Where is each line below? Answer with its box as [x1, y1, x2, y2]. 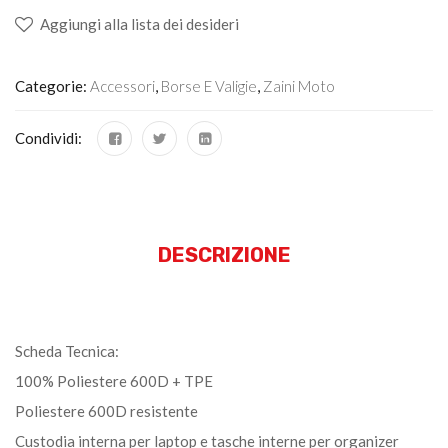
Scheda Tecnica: [15, 341, 119, 360]
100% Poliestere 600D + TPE [15, 371, 213, 390]
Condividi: [15, 128, 82, 147]
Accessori [90, 76, 155, 95]
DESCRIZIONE [157, 242, 291, 267]
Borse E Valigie [161, 76, 257, 95]
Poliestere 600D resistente [15, 401, 198, 420]
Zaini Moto [263, 76, 335, 95]
